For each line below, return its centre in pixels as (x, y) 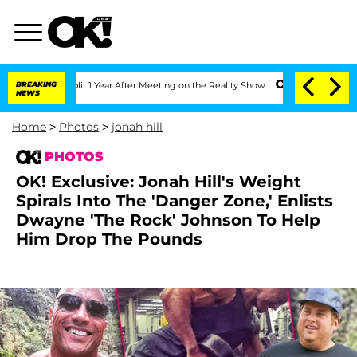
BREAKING (36, 84)
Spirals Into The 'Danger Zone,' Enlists (175, 201)
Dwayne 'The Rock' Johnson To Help (168, 220)
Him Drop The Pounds (109, 239)
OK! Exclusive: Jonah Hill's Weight (159, 182)
